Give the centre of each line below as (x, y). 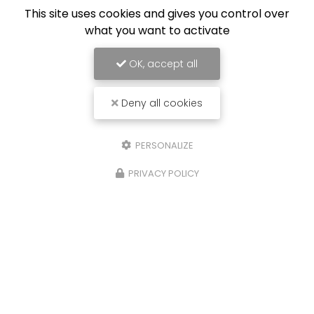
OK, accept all (162, 64)
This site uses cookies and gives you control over (157, 14)
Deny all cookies (161, 103)
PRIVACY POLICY (163, 173)
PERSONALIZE (163, 145)
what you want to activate (157, 30)
